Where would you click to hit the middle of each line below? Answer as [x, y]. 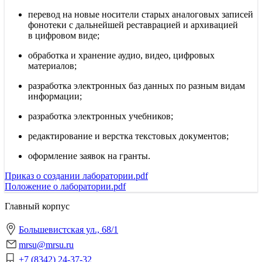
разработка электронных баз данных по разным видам [137, 85]
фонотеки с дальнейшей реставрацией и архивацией [133, 25]
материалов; [52, 65]
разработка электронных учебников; [101, 116]
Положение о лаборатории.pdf [65, 186]
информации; [55, 96]
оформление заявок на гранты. [89, 156]
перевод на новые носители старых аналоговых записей [141, 14]
